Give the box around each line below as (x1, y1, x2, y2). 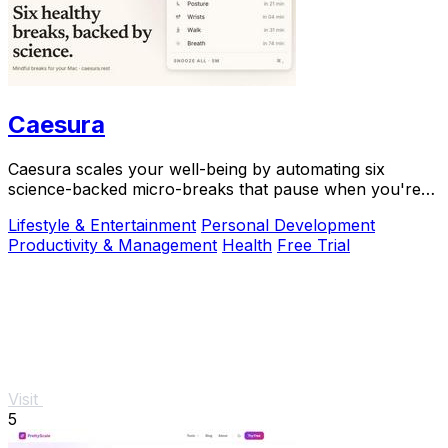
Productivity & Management (8, 235, 217, 256)
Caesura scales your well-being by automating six (8, 159, 385, 180)
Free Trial (277, 235, 350, 256)
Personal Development (201, 215, 375, 236)
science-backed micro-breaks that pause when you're (8, 179, 421, 200)
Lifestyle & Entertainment (8, 215, 196, 236)
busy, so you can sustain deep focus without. (8, 199, 352, 220)
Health (222, 235, 272, 256)
